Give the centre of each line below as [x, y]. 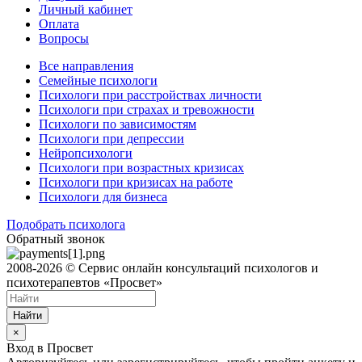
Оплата [59, 24]
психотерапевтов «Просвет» [84, 283]
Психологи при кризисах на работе [136, 183]
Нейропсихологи [86, 154]
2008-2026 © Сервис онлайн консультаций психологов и [162, 268]
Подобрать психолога [66, 225]
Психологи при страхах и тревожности [147, 110]
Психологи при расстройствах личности [150, 95]
